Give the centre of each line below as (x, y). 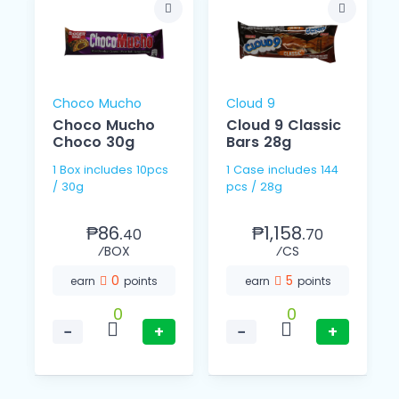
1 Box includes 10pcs (68, 170)
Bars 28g (259, 142)
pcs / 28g (254, 187)
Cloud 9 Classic (284, 126)
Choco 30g (94, 142)
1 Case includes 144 (247, 170)
